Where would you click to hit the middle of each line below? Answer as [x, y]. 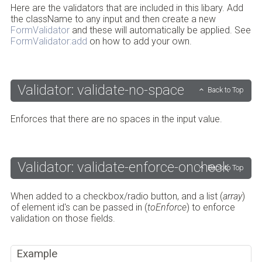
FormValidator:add [49, 42]
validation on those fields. [63, 219]
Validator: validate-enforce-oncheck [123, 168]
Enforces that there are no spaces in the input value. [116, 119]
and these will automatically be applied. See [160, 30]
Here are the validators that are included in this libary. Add [127, 8]
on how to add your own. [139, 42]
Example [37, 254]
